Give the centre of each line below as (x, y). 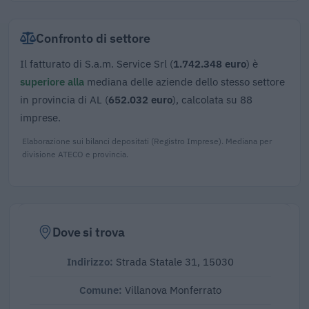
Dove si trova (88, 231)
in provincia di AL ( (64, 99)
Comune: (102, 290)
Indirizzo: (90, 261)
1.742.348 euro (210, 63)
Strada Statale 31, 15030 (173, 261)
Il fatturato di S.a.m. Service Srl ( (97, 63)
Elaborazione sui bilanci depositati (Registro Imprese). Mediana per (147, 140)
